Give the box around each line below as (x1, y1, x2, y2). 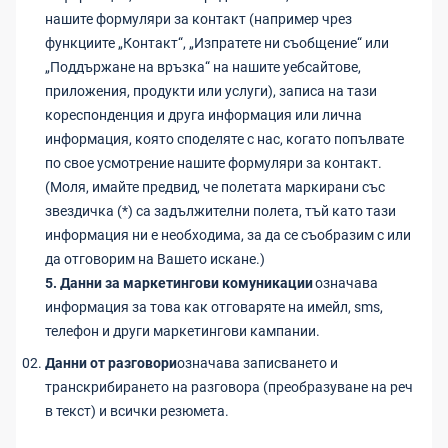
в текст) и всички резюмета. (45, 403, 229, 419)
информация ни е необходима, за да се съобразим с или (45, 227, 411, 243)
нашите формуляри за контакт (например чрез (45, 11, 352, 27)
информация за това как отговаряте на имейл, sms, (45, 299, 383, 315)
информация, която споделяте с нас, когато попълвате (45, 131, 404, 147)
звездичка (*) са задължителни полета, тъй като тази (45, 203, 396, 219)
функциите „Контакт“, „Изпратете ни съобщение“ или (45, 35, 389, 51)
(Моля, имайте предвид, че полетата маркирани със (45, 179, 385, 195)
